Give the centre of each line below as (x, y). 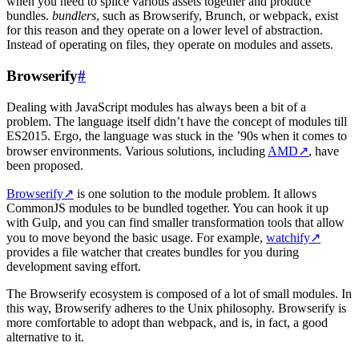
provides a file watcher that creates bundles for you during (153, 252)
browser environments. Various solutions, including (137, 151)
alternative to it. (45, 337)
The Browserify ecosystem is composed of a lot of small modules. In (179, 293)
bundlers (74, 16)
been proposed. (45, 165)
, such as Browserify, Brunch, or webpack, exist (217, 16)
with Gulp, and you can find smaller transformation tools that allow (175, 222)
